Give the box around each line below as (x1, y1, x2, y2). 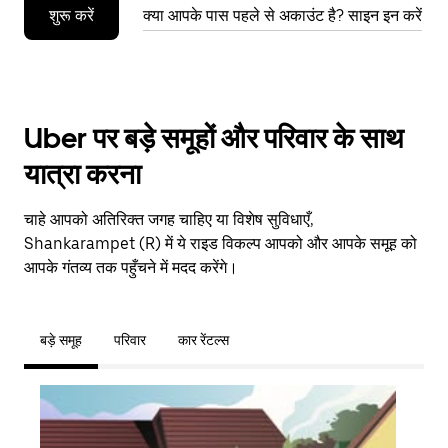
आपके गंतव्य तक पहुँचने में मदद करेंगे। (24, 258, 238, 277)
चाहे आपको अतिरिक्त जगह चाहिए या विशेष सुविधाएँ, (24, 210, 314, 229)
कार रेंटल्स (178, 332, 229, 348)
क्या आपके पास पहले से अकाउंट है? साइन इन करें (143, 6, 422, 25)
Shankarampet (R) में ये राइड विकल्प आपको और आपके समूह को (24, 234, 417, 253)
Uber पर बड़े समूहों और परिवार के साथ (24, 121, 403, 155)
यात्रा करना (24, 157, 141, 191)
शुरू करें (49, 6, 94, 25)
